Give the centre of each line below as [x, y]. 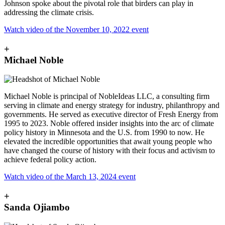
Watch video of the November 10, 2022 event [76, 29]
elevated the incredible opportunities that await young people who [108, 142]
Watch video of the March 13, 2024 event [70, 177]
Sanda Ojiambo [37, 207]
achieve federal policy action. [51, 160]
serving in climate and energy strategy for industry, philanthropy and [112, 105]
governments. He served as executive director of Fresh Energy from [111, 115]
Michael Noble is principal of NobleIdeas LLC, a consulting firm [107, 96]
